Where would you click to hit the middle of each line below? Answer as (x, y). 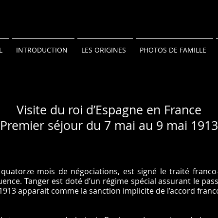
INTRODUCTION (42, 50)
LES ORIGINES (104, 50)
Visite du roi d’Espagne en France (109, 110)
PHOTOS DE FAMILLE (173, 50)
